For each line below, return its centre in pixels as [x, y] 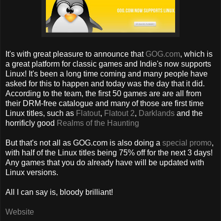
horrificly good [31, 123]
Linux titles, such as [41, 113]
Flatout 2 [119, 113]
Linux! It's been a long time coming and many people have [107, 74]
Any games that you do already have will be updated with [105, 163]
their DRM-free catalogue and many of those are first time [105, 104]
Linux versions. [32, 173]
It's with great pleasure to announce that [75, 54]
